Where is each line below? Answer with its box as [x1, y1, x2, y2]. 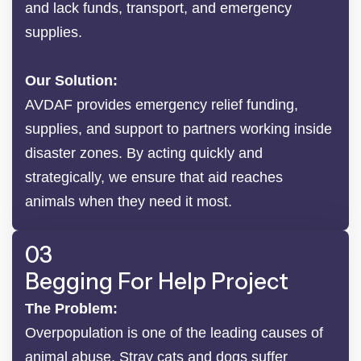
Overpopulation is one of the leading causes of [25, 324, 323, 341]
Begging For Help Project [25, 267, 288, 295]
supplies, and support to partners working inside [25, 120, 332, 137]
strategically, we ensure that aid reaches [25, 168, 283, 185]
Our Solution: [25, 72, 118, 89]
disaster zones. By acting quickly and [25, 144, 263, 161]
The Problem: [25, 300, 118, 317]
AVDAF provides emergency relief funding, [25, 96, 298, 113]
